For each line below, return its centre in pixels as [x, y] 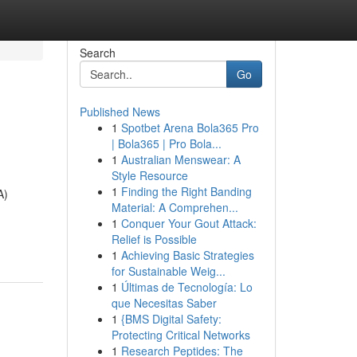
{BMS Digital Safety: [171, 319]
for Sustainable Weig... [168, 271]
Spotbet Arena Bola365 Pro [190, 127]
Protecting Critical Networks [180, 335]
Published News [120, 112]
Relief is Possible [154, 239]
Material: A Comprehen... [175, 207]
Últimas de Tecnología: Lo [186, 287]
